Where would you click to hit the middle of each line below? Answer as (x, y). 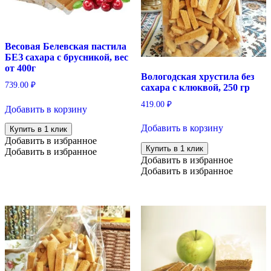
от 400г (20, 68)
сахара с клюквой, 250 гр (195, 87)
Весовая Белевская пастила (66, 46)
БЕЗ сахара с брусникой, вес (67, 57)
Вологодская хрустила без (197, 76)
